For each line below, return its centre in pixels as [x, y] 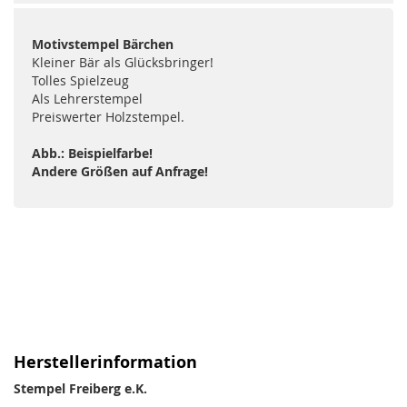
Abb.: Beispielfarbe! [92, 154]
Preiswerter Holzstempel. [108, 117]
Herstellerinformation [105, 362]
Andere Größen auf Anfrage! [120, 172]
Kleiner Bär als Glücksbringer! [123, 63]
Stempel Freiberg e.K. [80, 389]
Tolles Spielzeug [80, 81]
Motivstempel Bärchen [103, 45]
